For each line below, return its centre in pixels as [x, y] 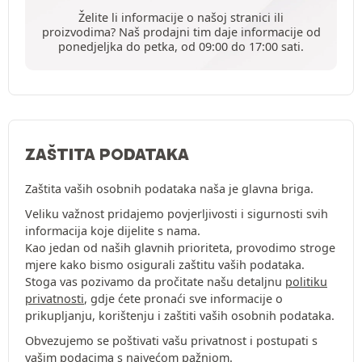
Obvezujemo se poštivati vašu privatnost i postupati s [171, 341]
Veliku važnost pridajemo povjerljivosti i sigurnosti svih [177, 214]
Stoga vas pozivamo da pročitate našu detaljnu [155, 282]
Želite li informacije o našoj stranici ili [181, 18]
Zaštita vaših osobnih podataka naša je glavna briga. [169, 189]
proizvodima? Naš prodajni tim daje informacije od [181, 32]
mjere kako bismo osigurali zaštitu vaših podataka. [165, 265]
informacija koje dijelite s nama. [113, 231]
